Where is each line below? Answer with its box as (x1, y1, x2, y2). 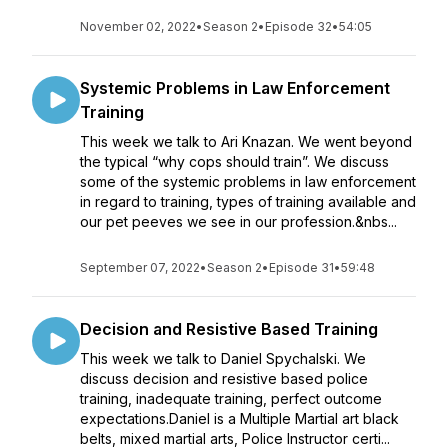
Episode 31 (269, 260, 334, 275)
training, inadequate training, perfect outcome (80, 390, 382, 407)
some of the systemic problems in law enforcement (80, 173, 416, 190)
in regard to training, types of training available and (80, 193, 416, 210)
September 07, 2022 (80, 260, 200, 275)
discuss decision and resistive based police (80, 370, 368, 387)
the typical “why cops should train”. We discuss (80, 153, 389, 170)
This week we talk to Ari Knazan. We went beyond (80, 133, 412, 150)
